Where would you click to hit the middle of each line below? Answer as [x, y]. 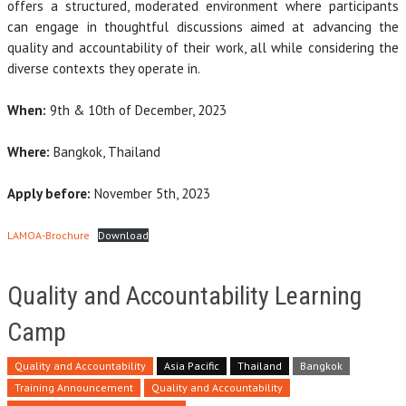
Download [123, 235]
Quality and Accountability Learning [184, 295]
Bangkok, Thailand [107, 151]
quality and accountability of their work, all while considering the [203, 47]
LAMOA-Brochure [48, 235]
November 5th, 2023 [150, 193]
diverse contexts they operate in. [104, 68]
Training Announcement [74, 387]
